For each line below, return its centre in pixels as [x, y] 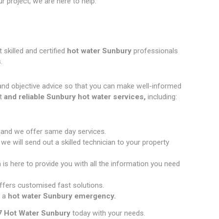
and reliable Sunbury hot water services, [75, 97]
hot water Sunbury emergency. [61, 196]
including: [163, 97]
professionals [155, 51]
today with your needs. [108, 213]
